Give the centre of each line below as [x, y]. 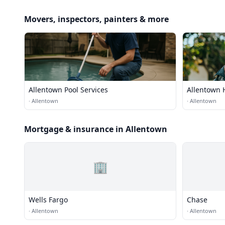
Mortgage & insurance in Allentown [96, 129]
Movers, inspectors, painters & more [96, 19]
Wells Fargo [48, 200]
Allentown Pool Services [68, 90]
